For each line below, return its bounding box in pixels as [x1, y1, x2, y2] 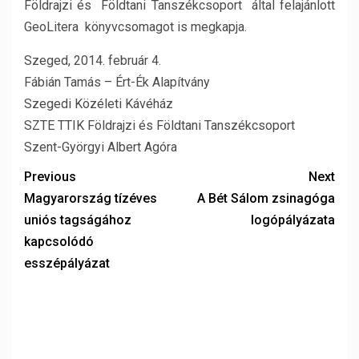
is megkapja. [177, 19, 247, 34]
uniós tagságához [24, 212, 131, 228]
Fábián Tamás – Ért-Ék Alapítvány [24, 75, 210, 90]
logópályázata [251, 212, 335, 228]
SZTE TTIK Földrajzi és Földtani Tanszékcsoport [24, 118, 295, 133]
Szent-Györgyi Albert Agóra [24, 139, 177, 155]
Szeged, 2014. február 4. [24, 53, 161, 68]
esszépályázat [24, 256, 110, 271]
